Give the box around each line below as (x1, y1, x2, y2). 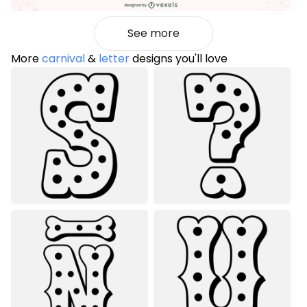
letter (99, 51, 130, 67)
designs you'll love (130, 51, 228, 67)
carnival (42, 51, 85, 67)
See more (127, 25, 180, 42)
